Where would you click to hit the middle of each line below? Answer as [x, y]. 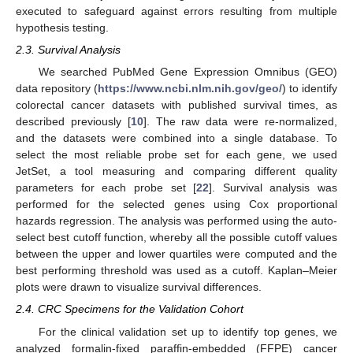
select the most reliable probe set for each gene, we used [176, 155]
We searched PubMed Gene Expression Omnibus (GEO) [188, 72]
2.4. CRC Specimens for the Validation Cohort [130, 309]
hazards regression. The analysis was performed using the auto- [176, 221]
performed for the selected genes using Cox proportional [176, 204]
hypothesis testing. [62, 27]
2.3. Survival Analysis [68, 50]
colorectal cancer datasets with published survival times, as [176, 105]
